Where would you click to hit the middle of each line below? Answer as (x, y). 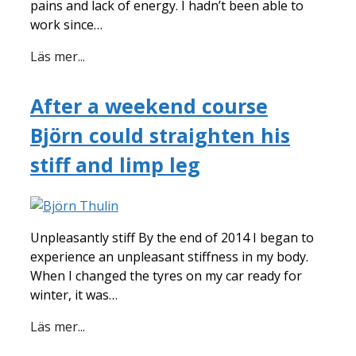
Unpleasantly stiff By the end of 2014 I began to (172, 238)
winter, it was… (74, 295)
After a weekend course (149, 106)
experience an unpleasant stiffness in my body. (169, 257)
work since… (66, 25)
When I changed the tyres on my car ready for (166, 276)
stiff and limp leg (115, 165)
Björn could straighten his (160, 135)
